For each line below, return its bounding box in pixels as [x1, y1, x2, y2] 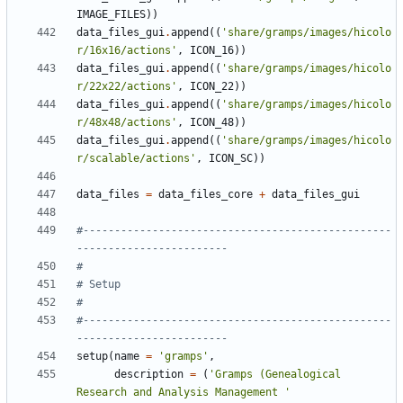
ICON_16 [190, 44, 234, 58]
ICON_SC [209, 152, 253, 166]
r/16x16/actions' [76, 44, 177, 58]
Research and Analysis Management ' [76, 386, 291, 399]
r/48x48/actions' [76, 116, 177, 130]
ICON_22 [190, 80, 234, 94]
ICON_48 [190, 116, 234, 130]
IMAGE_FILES [76, 8, 146, 22]
